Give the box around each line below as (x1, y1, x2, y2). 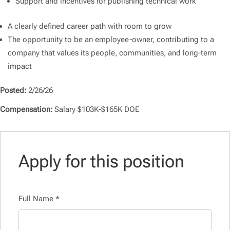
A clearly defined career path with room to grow (8, 22, 171, 31)
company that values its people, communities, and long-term (8, 48, 217, 58)
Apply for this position (18, 151, 184, 172)
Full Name (18, 194, 55, 204)
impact (8, 62, 32, 71)
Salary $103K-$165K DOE (54, 105, 140, 114)
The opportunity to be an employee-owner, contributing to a (8, 35, 214, 45)
